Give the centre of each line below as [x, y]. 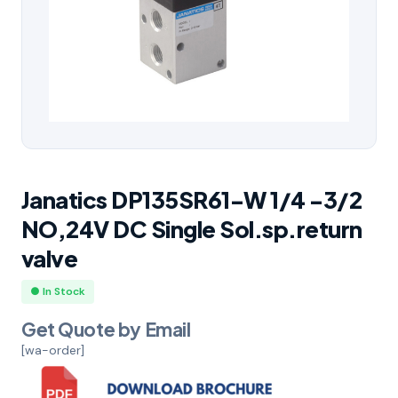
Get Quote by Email [106, 329]
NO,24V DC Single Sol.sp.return [192, 228]
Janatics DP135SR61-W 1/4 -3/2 [192, 199]
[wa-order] [53, 350]
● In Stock [58, 291]
